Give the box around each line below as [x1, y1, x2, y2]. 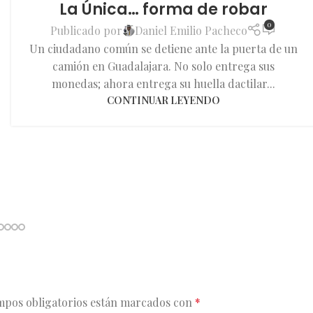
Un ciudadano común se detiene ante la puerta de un [29, 41, 298, 57]
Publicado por [50, 22, 122, 38]
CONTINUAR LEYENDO [106, 93, 220, 108]
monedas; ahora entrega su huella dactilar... [51, 76, 275, 92]
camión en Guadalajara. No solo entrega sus [52, 59, 275, 74]
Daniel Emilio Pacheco [134, 22, 247, 38]
